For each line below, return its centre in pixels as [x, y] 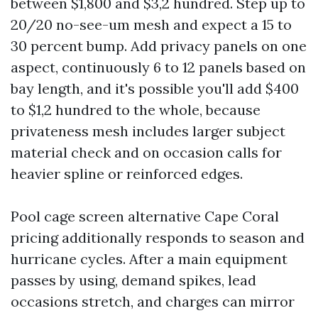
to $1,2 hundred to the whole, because [136, 110]
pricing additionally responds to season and [158, 237]
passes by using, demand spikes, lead [133, 280]
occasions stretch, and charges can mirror [153, 301]
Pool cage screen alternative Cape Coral [145, 216]
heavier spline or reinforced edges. [127, 174]
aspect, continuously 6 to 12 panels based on [158, 67]
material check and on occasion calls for [146, 152]
